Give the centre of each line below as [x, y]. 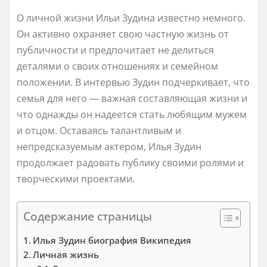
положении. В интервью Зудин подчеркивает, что [133, 82]
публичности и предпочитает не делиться [115, 50]
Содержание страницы [88, 216]
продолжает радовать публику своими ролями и [130, 162]
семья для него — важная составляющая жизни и [132, 98]
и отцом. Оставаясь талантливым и [99, 130]
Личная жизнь [66, 254]
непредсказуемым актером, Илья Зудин [109, 146]
